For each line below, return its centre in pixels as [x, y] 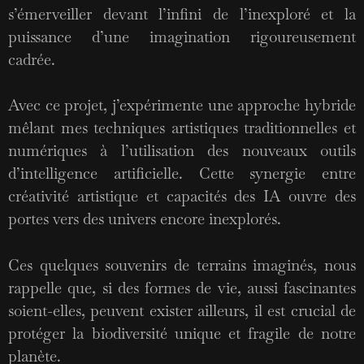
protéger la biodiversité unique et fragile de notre [182, 333]
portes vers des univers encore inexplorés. [145, 219]
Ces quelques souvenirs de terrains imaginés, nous [182, 265]
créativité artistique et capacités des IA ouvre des [182, 196]
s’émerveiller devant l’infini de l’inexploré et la [182, 14]
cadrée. [32, 59]
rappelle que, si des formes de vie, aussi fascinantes [182, 288]
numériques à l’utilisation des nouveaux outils [182, 151]
